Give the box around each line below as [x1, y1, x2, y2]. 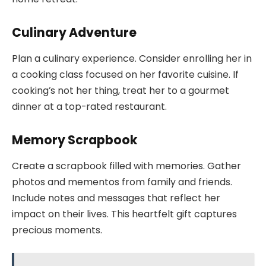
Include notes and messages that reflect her [12, 191, 220, 205]
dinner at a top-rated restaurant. [12, 100, 167, 114]
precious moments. [12, 223, 102, 237]
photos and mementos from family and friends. [12, 175, 232, 189]
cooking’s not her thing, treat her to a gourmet [12, 84, 229, 98]
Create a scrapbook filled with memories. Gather [12, 159, 241, 173]
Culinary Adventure [12, 23, 137, 41]
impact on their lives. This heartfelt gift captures [12, 207, 237, 221]
